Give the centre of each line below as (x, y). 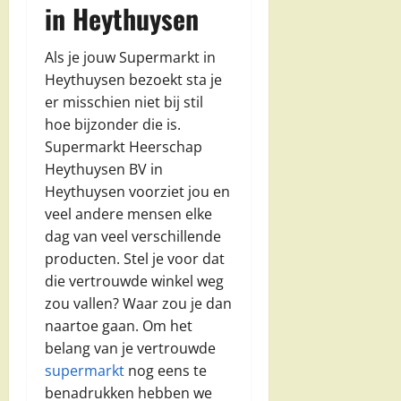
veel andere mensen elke (128, 213)
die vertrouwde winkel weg (134, 281)
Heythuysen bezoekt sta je (133, 79)
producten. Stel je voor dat (135, 258)
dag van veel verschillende (133, 236)
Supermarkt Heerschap (124, 146)
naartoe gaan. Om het (119, 325)
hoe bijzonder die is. (113, 124)
